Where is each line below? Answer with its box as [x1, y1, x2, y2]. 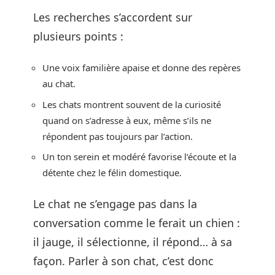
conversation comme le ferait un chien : [33, 215, 240, 230]
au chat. [42, 77, 76, 90]
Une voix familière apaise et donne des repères [42, 61, 241, 74]
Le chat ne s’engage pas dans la [33, 196, 197, 211]
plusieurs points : [33, 28, 123, 44]
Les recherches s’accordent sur [33, 9, 192, 25]
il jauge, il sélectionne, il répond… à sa [33, 234, 232, 249]
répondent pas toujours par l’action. [42, 130, 193, 142]
